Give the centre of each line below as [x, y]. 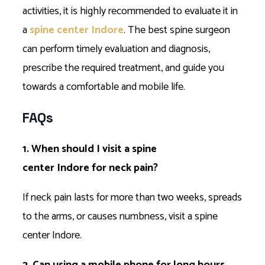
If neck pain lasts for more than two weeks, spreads [132, 197]
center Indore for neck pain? [90, 168]
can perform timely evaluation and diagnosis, [116, 49]
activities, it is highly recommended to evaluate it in [130, 12]
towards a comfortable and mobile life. [105, 87]
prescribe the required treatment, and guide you [123, 68]
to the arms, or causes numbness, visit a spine [120, 216]
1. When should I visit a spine [90, 149]
